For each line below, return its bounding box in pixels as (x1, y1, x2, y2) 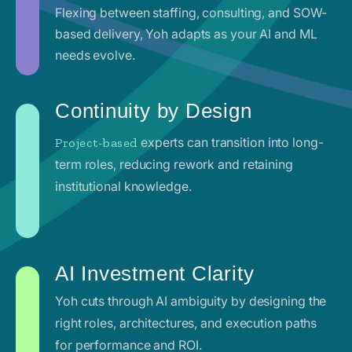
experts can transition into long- (137, 134, 324, 150)
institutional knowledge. (55, 178, 192, 194)
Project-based (55, 134, 138, 150)
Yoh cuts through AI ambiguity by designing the (55, 292, 327, 309)
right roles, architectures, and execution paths (55, 314, 317, 331)
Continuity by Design (55, 98, 252, 123)
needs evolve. (55, 46, 138, 63)
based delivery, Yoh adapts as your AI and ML (55, 25, 317, 42)
